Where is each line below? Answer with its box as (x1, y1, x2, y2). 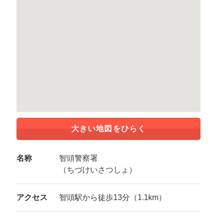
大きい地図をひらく (71, 124, 146, 133)
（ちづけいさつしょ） (59, 166, 137, 174)
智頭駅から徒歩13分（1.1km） (59, 193, 166, 201)
